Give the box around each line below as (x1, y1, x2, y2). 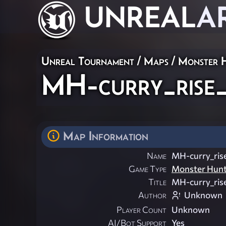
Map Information (63, 129, 148, 143)
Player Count (117, 204, 166, 215)
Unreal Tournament (41, 54, 134, 68)
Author (138, 190, 166, 201)
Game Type (129, 163, 166, 175)
